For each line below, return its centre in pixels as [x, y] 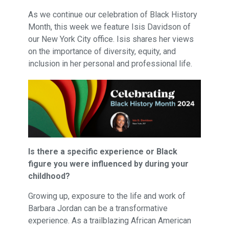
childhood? [49, 176]
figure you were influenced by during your [108, 164]
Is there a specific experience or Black [102, 151]
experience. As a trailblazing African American [109, 220]
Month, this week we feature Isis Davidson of [109, 27]
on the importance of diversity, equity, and [102, 51]
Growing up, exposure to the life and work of [107, 196]
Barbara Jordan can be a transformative [98, 208]
